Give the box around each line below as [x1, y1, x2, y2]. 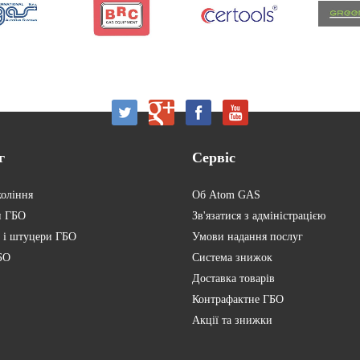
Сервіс [192, 149, 235, 166]
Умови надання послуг [192, 230, 303, 243]
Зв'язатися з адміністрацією [192, 209, 325, 222]
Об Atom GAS [192, 188, 260, 201]
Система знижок [192, 251, 272, 264]
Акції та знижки [192, 313, 272, 326]
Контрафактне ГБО [192, 292, 284, 305]
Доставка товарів [192, 272, 275, 284]
